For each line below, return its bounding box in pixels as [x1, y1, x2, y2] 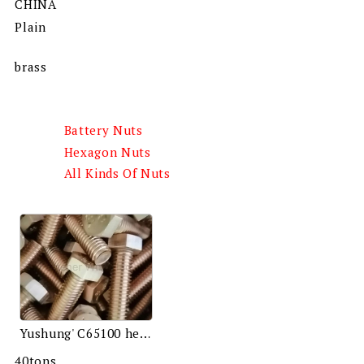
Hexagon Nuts [63, 143, 151, 160]
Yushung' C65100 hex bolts [140, 325, 151, 342]
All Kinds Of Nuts [63, 165, 171, 182]
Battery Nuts [63, 121, 143, 138]
